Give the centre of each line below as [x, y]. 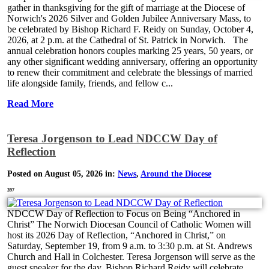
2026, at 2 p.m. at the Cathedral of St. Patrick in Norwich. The [128, 40]
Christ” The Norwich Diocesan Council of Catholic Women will [129, 225]
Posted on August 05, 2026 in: [62, 174]
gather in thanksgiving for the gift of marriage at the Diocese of [126, 8]
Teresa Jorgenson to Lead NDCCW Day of [112, 138]
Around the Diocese [176, 174]
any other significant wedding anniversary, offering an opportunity [132, 62]
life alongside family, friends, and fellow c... [90, 83]
